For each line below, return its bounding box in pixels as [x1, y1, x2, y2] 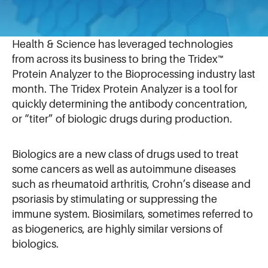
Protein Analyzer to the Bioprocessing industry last [12, 68, 255, 80]
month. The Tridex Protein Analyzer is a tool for [12, 83, 237, 95]
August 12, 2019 [26, 8, 105, 20]
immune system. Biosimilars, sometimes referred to [12, 208, 253, 220]
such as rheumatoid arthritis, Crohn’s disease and [12, 178, 251, 190]
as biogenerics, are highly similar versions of [12, 223, 223, 235]
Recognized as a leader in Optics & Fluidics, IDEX [12, 23, 247, 35]
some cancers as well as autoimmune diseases [12, 163, 236, 175]
